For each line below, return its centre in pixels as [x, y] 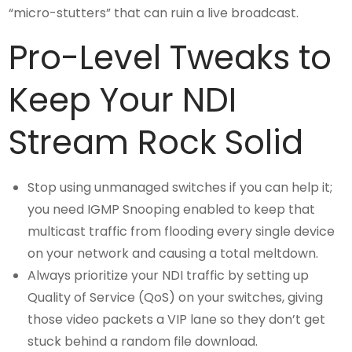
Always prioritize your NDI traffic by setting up [169, 276]
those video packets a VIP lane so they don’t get [177, 320]
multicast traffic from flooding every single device [181, 232]
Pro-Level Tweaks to [170, 58]
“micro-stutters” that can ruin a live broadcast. [154, 13]
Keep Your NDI [123, 101]
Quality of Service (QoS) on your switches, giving [176, 298]
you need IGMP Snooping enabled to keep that [172, 210]
